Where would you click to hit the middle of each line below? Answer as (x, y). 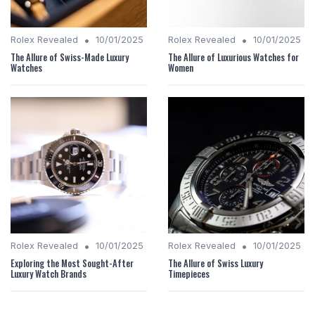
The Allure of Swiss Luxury (216, 264)
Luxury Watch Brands (49, 274)
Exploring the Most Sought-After (72, 264)
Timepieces (189, 274)
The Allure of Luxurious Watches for (233, 58)
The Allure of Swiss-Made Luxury (70, 58)
